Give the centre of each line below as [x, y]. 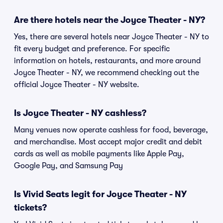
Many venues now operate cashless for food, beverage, [111, 130]
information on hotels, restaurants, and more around [107, 61]
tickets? [30, 208]
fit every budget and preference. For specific [92, 49]
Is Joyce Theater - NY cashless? [80, 113]
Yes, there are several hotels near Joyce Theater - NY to [111, 37]
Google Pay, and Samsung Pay [68, 166]
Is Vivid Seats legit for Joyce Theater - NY [100, 194]
